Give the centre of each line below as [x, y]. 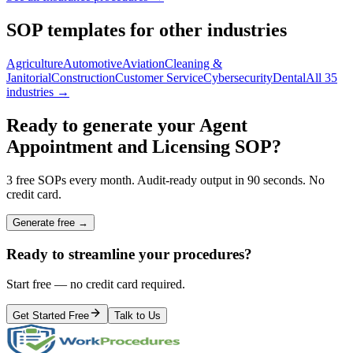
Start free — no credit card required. [96, 284]
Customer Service [159, 78]
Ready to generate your [103, 125]
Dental [289, 78]
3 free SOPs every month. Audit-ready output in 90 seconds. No [165, 180]
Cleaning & [193, 64]
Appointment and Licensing [118, 146]
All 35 [321, 78]
